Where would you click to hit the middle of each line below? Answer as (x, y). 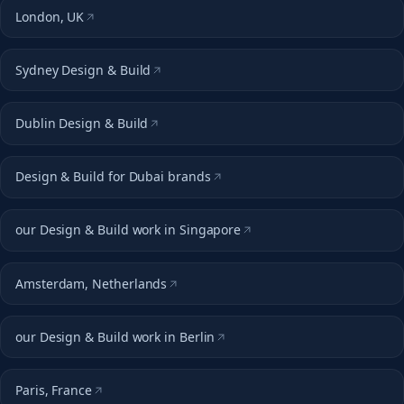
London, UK (50, 16)
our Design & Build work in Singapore (129, 230)
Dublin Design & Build (82, 123)
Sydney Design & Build (83, 69)
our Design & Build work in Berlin (115, 336)
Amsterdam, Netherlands (92, 283)
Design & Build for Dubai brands (113, 177)
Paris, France (54, 390)
